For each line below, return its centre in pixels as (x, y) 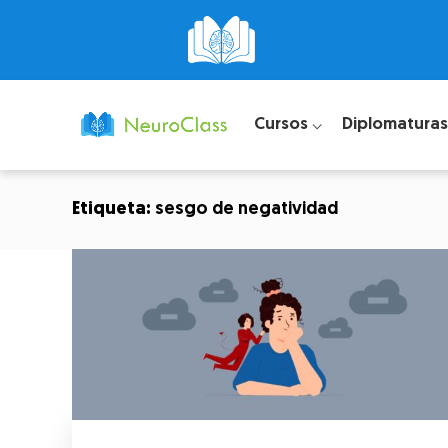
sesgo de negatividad (246, 209)
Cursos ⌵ (287, 124)
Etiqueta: (113, 209)
